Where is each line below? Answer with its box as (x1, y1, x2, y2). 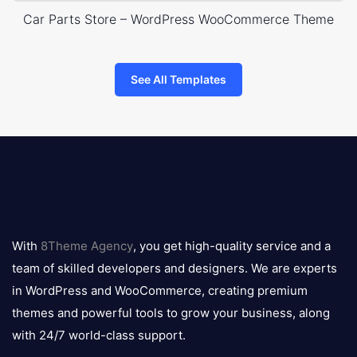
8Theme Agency (41, 238, 133, 254)
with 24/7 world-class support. (12, 328, 186, 343)
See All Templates (131, 73, 226, 87)
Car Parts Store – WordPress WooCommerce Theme (23, 11, 334, 28)
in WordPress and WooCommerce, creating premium (12, 283, 308, 299)
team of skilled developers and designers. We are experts (12, 261, 337, 277)
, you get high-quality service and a (133, 238, 331, 254)
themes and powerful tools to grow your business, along (12, 305, 330, 321)
